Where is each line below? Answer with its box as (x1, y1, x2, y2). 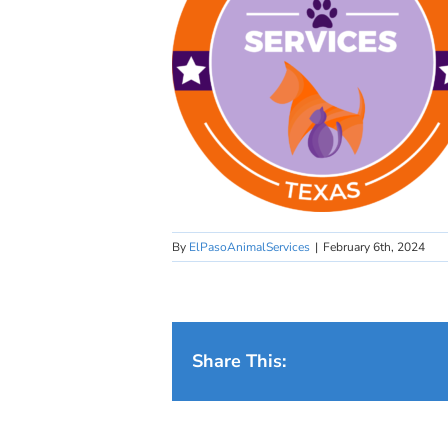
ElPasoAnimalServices (189, 239, 310, 255)
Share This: (192, 349, 286, 373)
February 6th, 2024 (323, 239, 425, 255)
